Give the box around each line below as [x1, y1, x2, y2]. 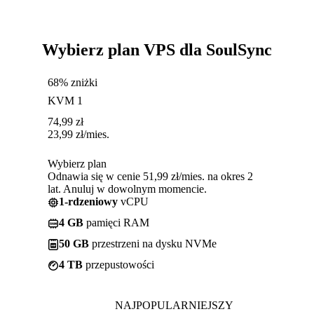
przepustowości [83, 258, 154, 271]
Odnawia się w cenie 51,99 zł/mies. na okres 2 [48, 170, 253, 182]
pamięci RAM [83, 216, 149, 228]
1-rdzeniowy [59, 195, 118, 207]
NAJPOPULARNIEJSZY [114, 299, 233, 311]
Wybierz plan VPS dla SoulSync [42, 40, 272, 59]
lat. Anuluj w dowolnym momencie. [48, 182, 207, 195]
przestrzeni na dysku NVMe [89, 237, 217, 250]
